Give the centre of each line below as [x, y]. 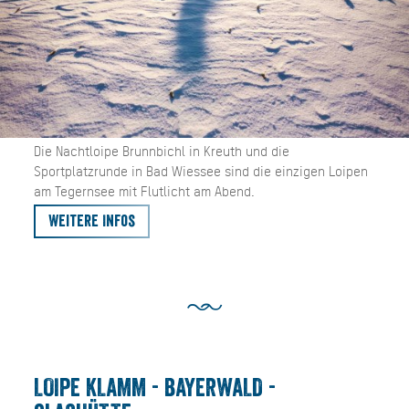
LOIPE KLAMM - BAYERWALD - [154, 388]
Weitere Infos [91, 221]
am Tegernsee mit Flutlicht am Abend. [144, 191]
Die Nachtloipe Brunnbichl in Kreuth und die [161, 151]
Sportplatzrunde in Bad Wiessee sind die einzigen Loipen [200, 171]
